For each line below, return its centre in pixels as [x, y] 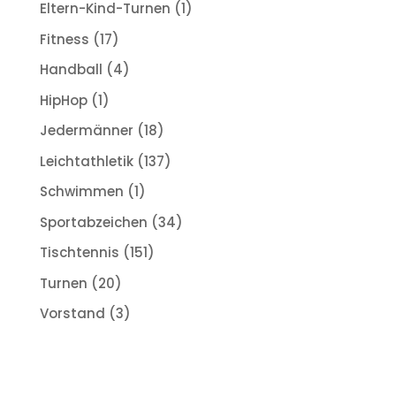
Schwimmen [81, 192]
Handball [71, 70]
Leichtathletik [86, 161]
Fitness [64, 39]
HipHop [63, 100]
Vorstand [72, 314]
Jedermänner [86, 131]
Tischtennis [79, 253]
